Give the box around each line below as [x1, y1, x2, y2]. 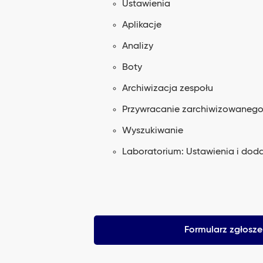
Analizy [122, 42, 153, 51]
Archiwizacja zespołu [122, 84, 213, 93]
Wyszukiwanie [122, 126, 183, 136]
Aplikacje [122, 21, 161, 30]
